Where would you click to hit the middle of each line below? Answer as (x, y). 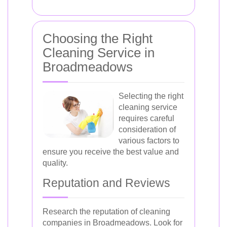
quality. (55, 163)
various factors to (149, 141)
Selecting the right (151, 96)
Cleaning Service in (99, 53)
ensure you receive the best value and (111, 152)
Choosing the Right (98, 39)
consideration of (147, 129)
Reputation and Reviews (106, 183)
